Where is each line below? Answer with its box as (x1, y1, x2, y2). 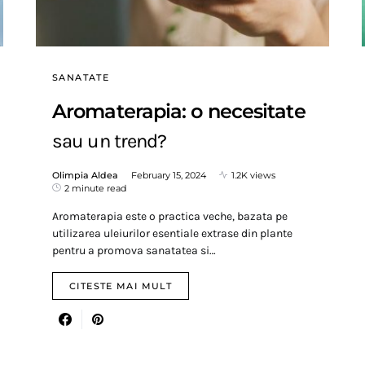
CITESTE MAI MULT (69, 279, 172, 292)
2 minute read (64, 182, 126, 194)
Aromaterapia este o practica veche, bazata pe (52, 209, 288, 223)
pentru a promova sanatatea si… (52, 243, 216, 257)
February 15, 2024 (131, 169, 206, 181)
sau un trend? (52, 129, 167, 152)
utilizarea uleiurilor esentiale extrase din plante (52, 226, 292, 240)
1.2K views (231, 169, 275, 181)
